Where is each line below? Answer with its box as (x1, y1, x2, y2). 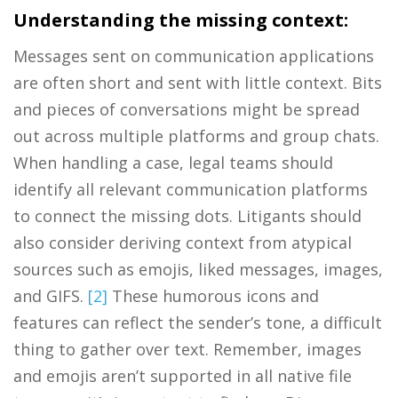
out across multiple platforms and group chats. (13, 124, 379, 147)
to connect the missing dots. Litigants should (13, 204, 362, 227)
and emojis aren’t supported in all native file (13, 364, 352, 386)
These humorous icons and (107, 284, 319, 306)
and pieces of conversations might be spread (13, 98, 360, 120)
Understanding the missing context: (13, 7, 348, 32)
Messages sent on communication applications (13, 44, 374, 67)
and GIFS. (13, 284, 88, 306)
